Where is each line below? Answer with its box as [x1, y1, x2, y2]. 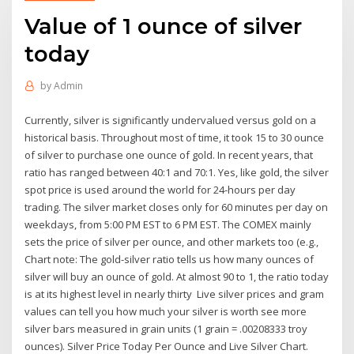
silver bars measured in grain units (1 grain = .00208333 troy [24, 321, 308, 336]
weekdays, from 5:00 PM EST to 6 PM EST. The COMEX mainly [24, 217, 312, 232]
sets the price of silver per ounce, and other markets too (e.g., [24, 234, 319, 249]
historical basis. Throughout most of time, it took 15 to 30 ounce [24, 130, 325, 145]
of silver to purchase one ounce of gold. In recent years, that [24, 147, 314, 162]
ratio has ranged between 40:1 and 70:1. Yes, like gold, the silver [24, 164, 330, 179]
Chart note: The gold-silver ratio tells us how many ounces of [24, 251, 314, 266]
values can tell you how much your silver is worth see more [24, 303, 307, 318]
